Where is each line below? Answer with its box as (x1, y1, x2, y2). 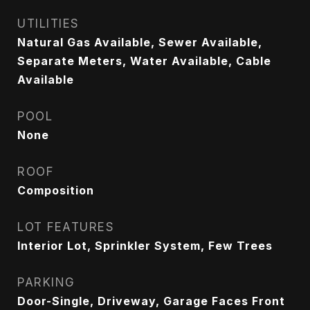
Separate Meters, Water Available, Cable (17, 54, 271, 68)
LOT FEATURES (17, 220, 114, 234)
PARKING (17, 275, 75, 289)
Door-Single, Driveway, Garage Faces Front (17, 294, 285, 308)
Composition (17, 183, 94, 197)
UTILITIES (17, 17, 80, 30)
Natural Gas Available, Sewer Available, (17, 35, 262, 49)
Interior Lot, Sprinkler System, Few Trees (17, 239, 273, 253)
